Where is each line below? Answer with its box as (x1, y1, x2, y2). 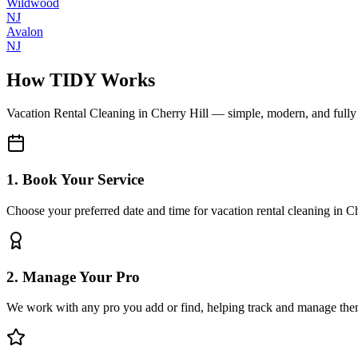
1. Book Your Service (6, 171, 144, 189)
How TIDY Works (6, 69, 155, 90)
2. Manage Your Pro (6, 268, 140, 285)
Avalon (6, 24, 43, 38)
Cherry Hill (151, 106, 209, 121)
